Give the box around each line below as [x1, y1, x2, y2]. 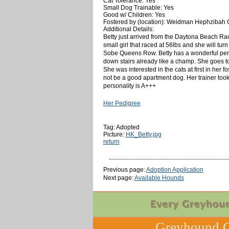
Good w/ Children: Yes [103, 11, 165, 18]
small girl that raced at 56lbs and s [103, 41, 198, 49]
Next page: [103, 174, 134, 181]
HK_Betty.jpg [125, 130, 162, 138]
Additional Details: [103, 25, 154, 33]
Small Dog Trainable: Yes [103, 4, 174, 11]
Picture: [103, 130, 126, 138]
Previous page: [103, 166, 146, 173]
